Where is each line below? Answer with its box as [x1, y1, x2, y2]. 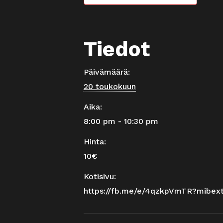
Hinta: [84, 137, 106, 146]
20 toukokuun [84, 82, 136, 91]
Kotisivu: [84, 172, 116, 181]
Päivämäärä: [84, 67, 130, 77]
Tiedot [84, 37, 150, 61]
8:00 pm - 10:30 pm [84, 116, 158, 126]
